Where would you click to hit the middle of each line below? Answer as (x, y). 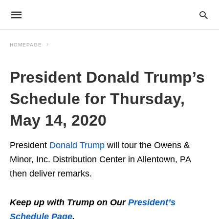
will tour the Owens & (147, 145)
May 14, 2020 (58, 120)
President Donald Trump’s (107, 77)
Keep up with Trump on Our (69, 202)
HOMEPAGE (26, 45)
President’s (152, 202)
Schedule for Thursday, (97, 99)
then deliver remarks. (51, 174)
